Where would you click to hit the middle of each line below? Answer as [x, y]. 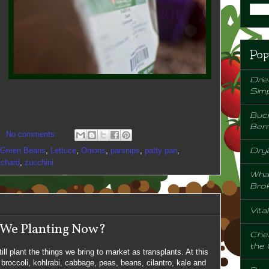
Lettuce [63, 150]
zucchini [39, 162]
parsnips [125, 150]
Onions [93, 150]
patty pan [161, 150]
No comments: [33, 134]
